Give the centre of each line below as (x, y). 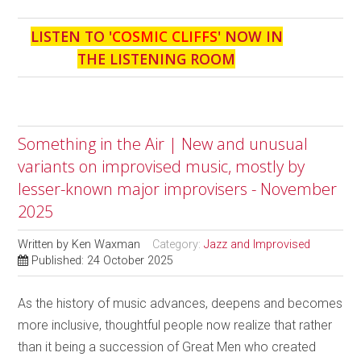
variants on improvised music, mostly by (162, 166)
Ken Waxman (106, 244)
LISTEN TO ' (71, 36)
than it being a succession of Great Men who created (167, 346)
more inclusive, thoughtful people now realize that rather (175, 325)
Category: (178, 244)
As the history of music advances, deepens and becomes (180, 303)
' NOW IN (250, 36)
